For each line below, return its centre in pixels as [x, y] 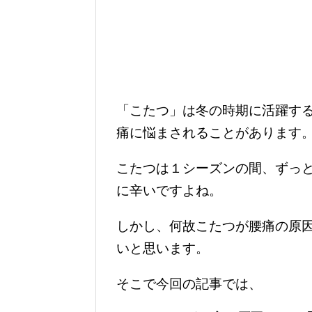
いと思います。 [163, 248]
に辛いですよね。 [169, 190]
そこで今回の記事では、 [189, 284]
